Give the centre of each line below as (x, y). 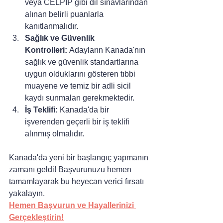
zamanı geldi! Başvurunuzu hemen (71, 169)
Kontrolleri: (46, 50)
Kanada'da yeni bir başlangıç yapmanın (80, 157)
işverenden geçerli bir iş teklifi (78, 121)
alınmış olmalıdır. (55, 133)
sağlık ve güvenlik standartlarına (83, 62)
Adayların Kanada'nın (107, 50)
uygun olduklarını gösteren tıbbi (81, 74)
